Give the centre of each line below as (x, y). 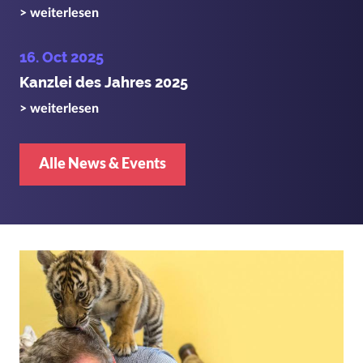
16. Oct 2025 (62, 57)
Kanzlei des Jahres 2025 (104, 82)
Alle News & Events (102, 162)
